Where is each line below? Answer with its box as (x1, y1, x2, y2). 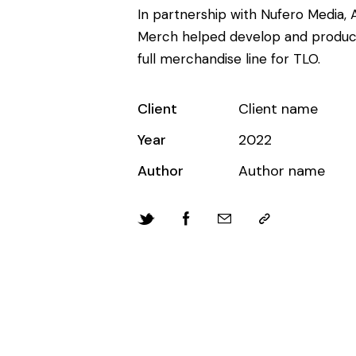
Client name (238, 99, 319, 119)
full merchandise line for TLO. (137, 50, 320, 68)
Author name (238, 161, 326, 181)
